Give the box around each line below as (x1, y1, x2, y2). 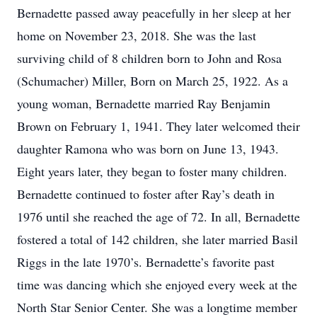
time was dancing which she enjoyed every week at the (17, 276, 297, 293)
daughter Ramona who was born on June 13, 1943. (17, 140, 279, 157)
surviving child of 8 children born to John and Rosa (17, 50, 282, 67)
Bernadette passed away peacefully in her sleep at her (17, 4, 291, 21)
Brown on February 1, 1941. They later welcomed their (17, 117, 300, 134)
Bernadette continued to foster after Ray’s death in (17, 185, 275, 202)
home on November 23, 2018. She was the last (17, 27, 256, 44)
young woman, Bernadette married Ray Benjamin (17, 95, 270, 112)
